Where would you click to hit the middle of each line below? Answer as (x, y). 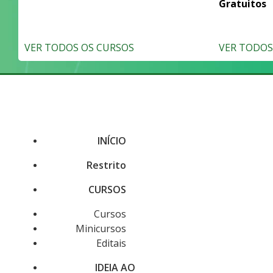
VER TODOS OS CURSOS (79, 48)
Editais (111, 243)
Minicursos (101, 229)
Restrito (106, 165)
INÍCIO (112, 141)
